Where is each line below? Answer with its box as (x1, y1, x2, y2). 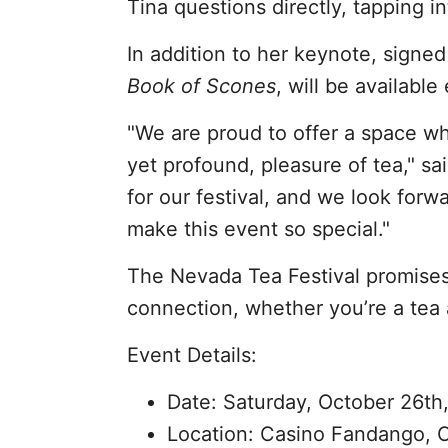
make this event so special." (126, 217, 390, 241)
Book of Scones (126, 74, 276, 98)
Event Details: (126, 343, 257, 367)
